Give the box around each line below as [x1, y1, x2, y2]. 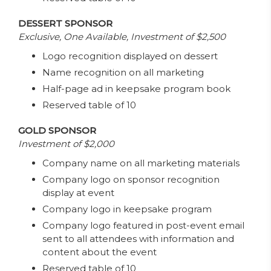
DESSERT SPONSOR [18, 18, 113, 29]
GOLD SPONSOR [18, 125, 96, 136]
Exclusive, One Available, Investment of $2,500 [18, 31, 226, 42]
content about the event [42, 246, 157, 258]
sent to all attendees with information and [42, 233, 234, 244]
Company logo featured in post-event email [42, 220, 244, 231]
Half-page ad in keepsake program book [42, 83, 230, 94]
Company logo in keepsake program [42, 203, 212, 215]
